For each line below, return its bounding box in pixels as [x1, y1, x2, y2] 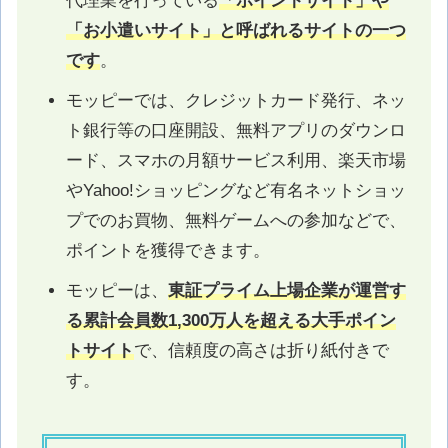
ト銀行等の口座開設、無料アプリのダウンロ [65, 120, 406, 140]
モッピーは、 [65, 280, 168, 300]
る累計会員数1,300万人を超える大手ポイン [65, 310, 396, 330]
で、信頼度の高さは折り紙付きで [133, 340, 389, 360]
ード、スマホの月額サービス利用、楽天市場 [65, 150, 406, 170]
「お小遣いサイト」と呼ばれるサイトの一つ [65, 20, 406, 40]
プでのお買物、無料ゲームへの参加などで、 [65, 210, 406, 230]
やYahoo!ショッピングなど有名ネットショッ [65, 180, 406, 200]
